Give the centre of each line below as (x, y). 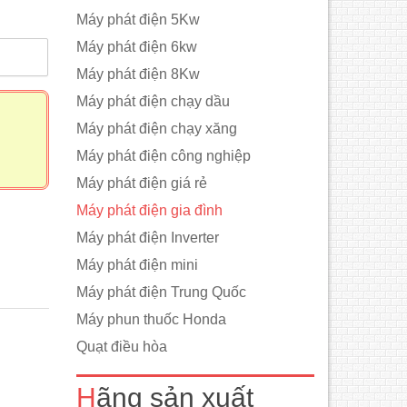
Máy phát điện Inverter (147, 238)
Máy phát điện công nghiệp (163, 156)
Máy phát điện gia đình (149, 210)
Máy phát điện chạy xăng (156, 129)
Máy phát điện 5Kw (138, 20)
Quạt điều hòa (121, 347)
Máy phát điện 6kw (136, 47)
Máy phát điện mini (137, 265)
